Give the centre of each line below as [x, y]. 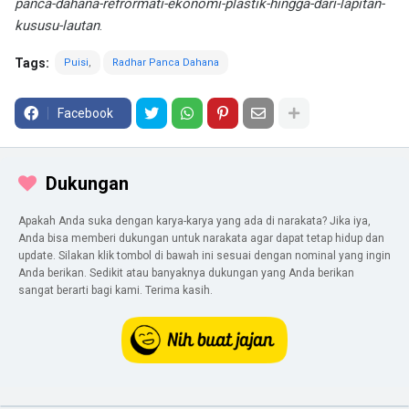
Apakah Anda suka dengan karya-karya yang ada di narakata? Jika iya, [194, 221]
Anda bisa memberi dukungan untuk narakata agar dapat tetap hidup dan [201, 238]
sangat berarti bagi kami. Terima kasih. [115, 290]
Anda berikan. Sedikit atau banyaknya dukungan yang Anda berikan [186, 273]
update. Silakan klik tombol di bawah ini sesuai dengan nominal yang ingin [204, 256]
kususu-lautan [57, 26]
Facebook [85, 113]
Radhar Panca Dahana [166, 63]
